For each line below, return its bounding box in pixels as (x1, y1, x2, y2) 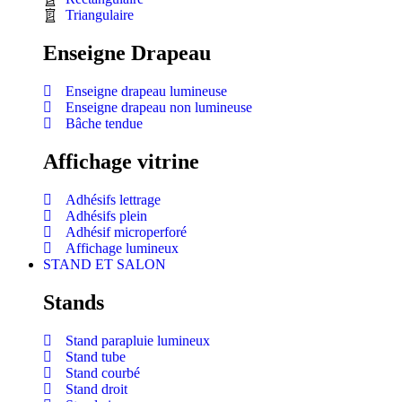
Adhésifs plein (66, 208, 147, 223)
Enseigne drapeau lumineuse (66, 83, 227, 100)
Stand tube (66, 348, 126, 364)
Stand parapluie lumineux (66, 332, 210, 348)
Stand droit (66, 380, 127, 397)
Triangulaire (66, 7, 134, 23)
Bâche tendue (66, 116, 143, 132)
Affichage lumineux (66, 240, 179, 256)
